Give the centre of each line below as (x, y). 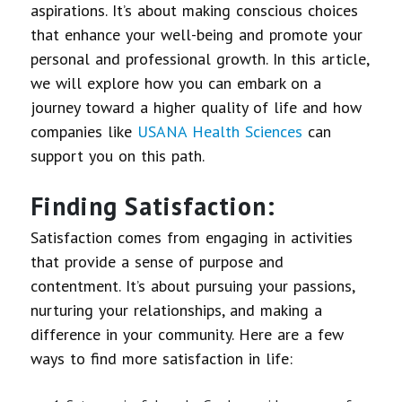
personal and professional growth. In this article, (200, 58)
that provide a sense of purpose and (157, 261)
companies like (84, 131)
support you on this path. (118, 155)
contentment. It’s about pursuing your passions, (193, 285)
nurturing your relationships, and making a (177, 310)
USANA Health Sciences (220, 131)
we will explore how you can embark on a (176, 83)
